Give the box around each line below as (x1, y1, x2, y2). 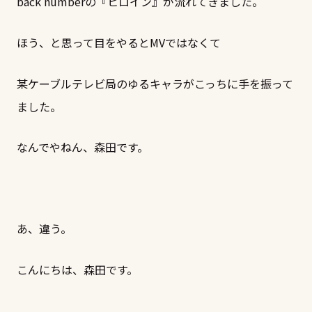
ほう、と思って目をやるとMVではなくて (17, 33, 221, 51)
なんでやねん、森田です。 (17, 139, 148, 156)
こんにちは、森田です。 (17, 260, 138, 278)
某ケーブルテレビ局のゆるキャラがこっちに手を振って (17, 75, 293, 92)
